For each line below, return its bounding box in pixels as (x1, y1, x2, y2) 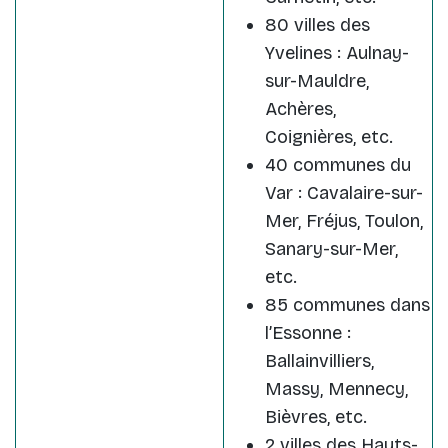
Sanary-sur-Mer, (265, 238, 398, 261)
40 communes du (265, 154, 411, 177)
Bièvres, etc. (265, 406, 367, 429)
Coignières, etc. (265, 126, 393, 149)
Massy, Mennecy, (265, 378, 408, 401)
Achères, (265, 98, 336, 121)
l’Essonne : (265, 322, 351, 345)
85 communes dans (265, 294, 430, 317)
